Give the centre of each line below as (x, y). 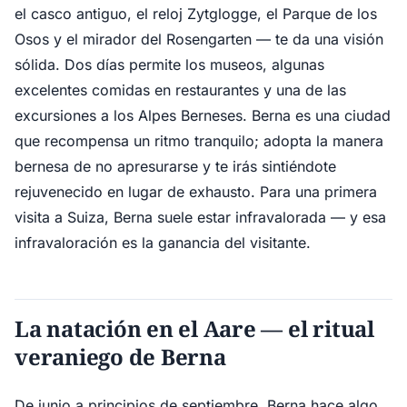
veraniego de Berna (120, 357)
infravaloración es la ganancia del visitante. (163, 243)
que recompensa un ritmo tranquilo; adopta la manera (199, 141)
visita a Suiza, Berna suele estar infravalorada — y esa (200, 217)
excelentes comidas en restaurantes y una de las (180, 90)
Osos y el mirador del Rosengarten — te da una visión (199, 39)
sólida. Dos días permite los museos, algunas (169, 65)
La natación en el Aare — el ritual (194, 328)
